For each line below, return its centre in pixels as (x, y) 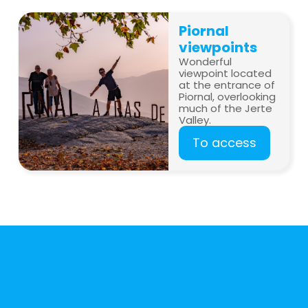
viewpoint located (225, 73)
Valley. (195, 120)
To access (225, 143)
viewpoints (218, 47)
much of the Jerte (226, 108)
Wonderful (206, 62)
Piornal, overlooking (228, 97)
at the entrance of (227, 85)
